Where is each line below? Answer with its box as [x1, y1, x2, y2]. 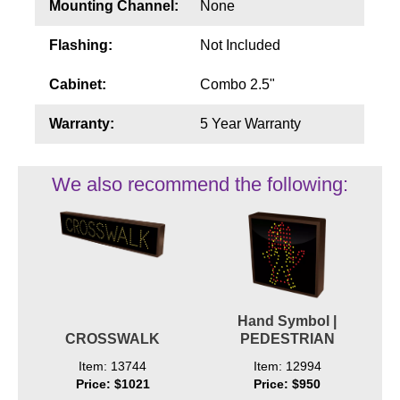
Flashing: [48, 37, 112, 53]
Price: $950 [254, 376, 321, 391]
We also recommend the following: [51, 172, 348, 196]
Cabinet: [48, 76, 106, 92]
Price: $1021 [75, 376, 150, 391]
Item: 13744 [79, 358, 147, 373]
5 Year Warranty [199, 115, 301, 131]
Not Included [199, 37, 280, 53]
